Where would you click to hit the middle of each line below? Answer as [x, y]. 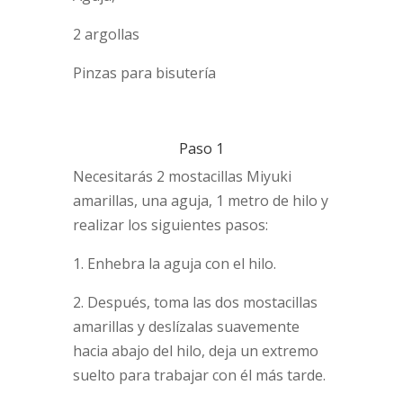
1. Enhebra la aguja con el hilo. [174, 263]
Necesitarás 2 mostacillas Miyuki [182, 176]
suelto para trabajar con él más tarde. [199, 375]
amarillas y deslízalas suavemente [186, 326]
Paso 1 [201, 148]
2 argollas [106, 34]
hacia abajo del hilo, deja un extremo [195, 350]
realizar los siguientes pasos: [170, 224]
